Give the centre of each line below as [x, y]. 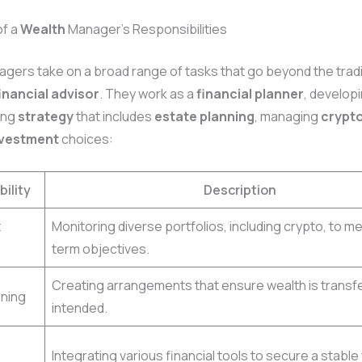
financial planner [250, 94]
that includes [114, 117]
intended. [80, 308]
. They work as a [148, 94]
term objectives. [101, 249]
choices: [86, 139]
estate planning [204, 117]
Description [240, 190]
